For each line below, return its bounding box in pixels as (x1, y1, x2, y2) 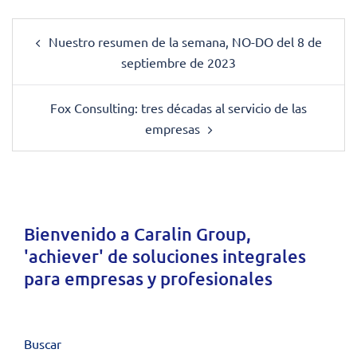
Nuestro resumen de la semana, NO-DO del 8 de (48, 33, 322, 50)
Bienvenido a (24, 223, 134, 245)
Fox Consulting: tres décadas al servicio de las (50, 100, 307, 116)
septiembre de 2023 (121, 54, 236, 71)
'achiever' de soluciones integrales (24, 245, 306, 268)
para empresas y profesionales (24, 268, 273, 290)
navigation (11, 38, 106, 64)
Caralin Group (134, 223, 246, 245)
